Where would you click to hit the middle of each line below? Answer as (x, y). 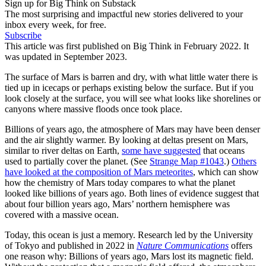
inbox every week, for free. (56, 24)
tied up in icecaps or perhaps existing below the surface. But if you (129, 87)
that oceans (223, 150)
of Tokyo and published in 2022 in (71, 245)
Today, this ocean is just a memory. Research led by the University (129, 235)
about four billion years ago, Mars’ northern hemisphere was (117, 204)
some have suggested (161, 150)
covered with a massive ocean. (62, 214)
